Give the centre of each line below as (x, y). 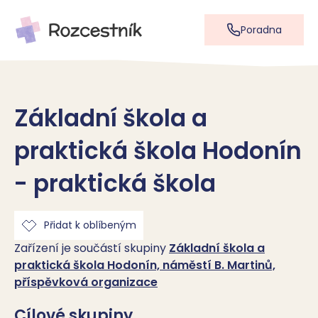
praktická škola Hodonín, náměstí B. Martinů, (145, 265)
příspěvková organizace (86, 282)
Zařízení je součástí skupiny (92, 248)
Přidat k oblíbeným (90, 225)
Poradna (261, 29)
